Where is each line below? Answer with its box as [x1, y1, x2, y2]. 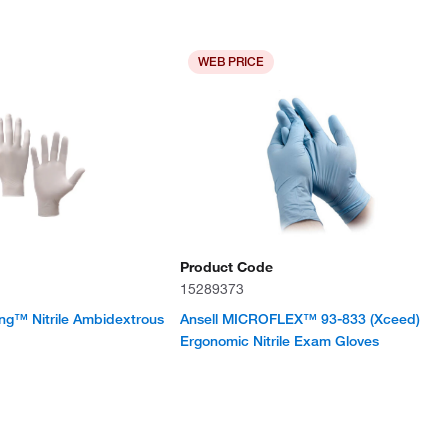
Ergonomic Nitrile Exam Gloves [179, 332, 379, 350]
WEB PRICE [197, 54, 264, 69]
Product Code [179, 258, 273, 276]
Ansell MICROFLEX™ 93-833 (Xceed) [179, 310, 420, 328]
